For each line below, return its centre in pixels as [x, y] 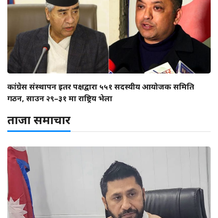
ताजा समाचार [39, 119]
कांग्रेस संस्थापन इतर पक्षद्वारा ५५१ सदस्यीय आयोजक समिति [101, 86]
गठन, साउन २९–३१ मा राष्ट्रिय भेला [60, 98]
